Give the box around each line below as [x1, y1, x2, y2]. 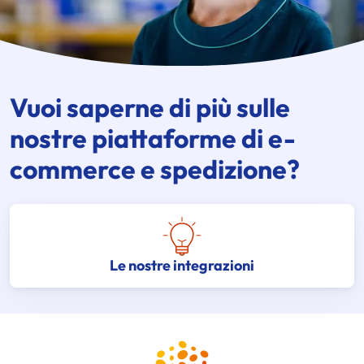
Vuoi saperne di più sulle [10, 91, 290, 124]
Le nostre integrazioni [110, 256, 254, 275]
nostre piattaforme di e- [10, 122, 296, 155]
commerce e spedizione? [10, 153, 300, 186]
